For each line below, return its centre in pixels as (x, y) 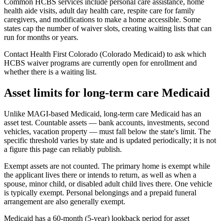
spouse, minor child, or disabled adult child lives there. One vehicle (108, 184)
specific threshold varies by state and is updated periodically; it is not (110, 141)
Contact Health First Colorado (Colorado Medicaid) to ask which (105, 54)
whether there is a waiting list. (50, 72)
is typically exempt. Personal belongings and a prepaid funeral (100, 193)
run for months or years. (41, 37)
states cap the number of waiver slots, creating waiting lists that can (108, 29)
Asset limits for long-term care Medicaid (107, 93)
